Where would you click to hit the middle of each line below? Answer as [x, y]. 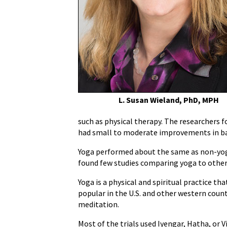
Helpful [66, 11]
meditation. [99, 204]
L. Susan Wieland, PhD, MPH [169, 100]
